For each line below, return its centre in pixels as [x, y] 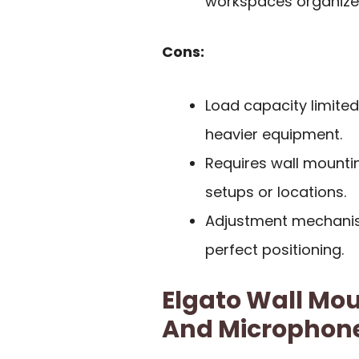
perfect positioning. [274, 249]
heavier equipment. [274, 134]
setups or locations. [276, 192]
